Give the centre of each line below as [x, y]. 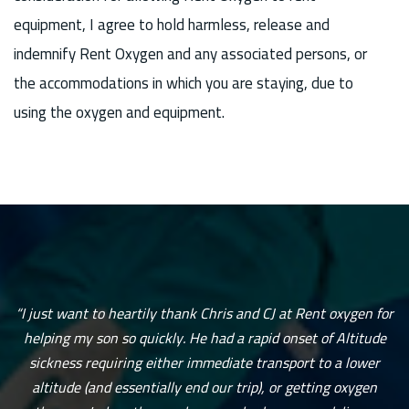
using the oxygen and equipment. [119, 112]
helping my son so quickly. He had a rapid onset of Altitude [204, 338]
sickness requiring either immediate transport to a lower [204, 363]
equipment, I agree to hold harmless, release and [172, 24]
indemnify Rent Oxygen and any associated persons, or [190, 53]
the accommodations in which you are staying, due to [184, 83]
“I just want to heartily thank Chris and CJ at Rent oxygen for [204, 314]
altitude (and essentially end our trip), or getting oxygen [204, 388]
